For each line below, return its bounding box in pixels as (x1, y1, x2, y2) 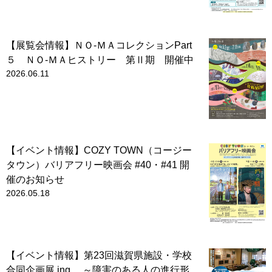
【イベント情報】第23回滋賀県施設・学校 (6, 250, 192, 261)
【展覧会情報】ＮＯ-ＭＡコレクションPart (6, 40, 192, 51)
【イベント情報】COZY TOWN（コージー (6, 145, 192, 156)
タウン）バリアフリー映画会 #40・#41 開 (6, 160, 189, 171)
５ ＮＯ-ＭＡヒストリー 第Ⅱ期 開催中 (6, 55, 194, 66)
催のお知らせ (6, 174, 64, 185)
